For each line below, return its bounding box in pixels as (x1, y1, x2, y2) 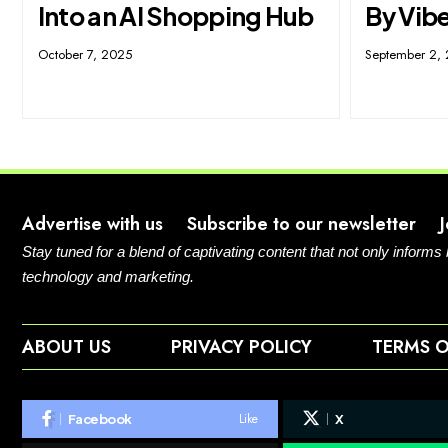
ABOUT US (22, 333, 111, 360)
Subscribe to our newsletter (187, 210, 416, 237)
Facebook (67, 410, 132, 427)
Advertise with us (22, 210, 163, 237)
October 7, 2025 (37, 44, 132, 64)
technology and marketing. (22, 267, 194, 285)
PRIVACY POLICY (171, 333, 312, 360)
